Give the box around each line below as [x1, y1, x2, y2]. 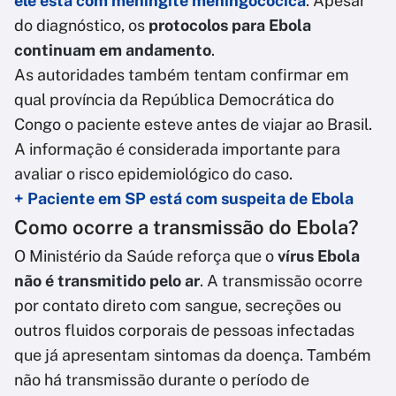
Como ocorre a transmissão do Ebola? [14, 216, 359, 240]
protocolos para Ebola [148, 16, 311, 35]
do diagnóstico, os [14, 16, 148, 35]
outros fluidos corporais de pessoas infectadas [14, 321, 354, 340]
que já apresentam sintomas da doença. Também [14, 346, 371, 365]
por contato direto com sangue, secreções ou [14, 296, 341, 316]
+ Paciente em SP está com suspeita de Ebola [14, 189, 354, 209]
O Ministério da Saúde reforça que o [14, 247, 274, 266]
